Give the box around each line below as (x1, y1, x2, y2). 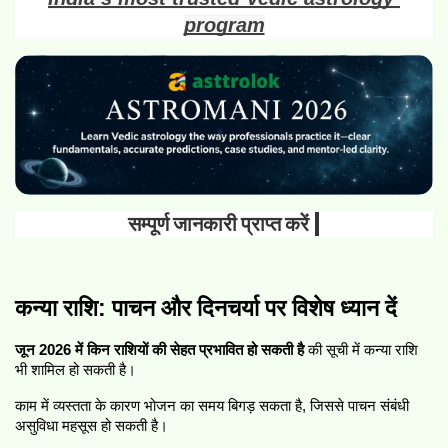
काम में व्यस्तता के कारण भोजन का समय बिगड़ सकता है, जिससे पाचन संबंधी (15, 398, 409, 415)
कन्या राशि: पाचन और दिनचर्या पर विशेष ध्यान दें (15, 295, 397, 322)
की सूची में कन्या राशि (304, 342, 418, 359)
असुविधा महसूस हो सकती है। (15, 418, 168, 435)
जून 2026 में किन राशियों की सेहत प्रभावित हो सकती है (15, 342, 304, 359)
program (183, 14, 265, 37)
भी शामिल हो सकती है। (15, 362, 136, 379)
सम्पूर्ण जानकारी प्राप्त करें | (127, 212, 321, 237)
